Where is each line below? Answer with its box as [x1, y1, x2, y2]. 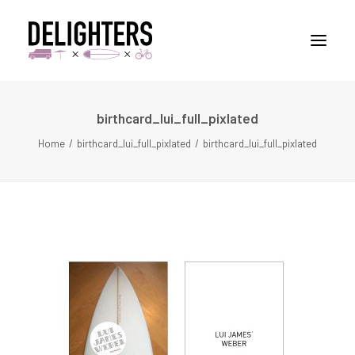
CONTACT [48, 204, 105, 219]
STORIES [48, 116, 101, 132]
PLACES [43, 146, 94, 161]
